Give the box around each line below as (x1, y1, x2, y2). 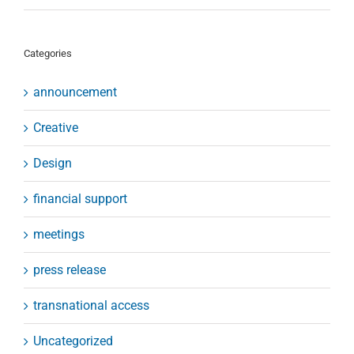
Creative (33, 120, 78, 136)
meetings (33, 227, 85, 243)
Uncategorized (33, 333, 113, 349)
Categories (24, 47, 72, 60)
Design (33, 156, 72, 171)
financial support (33, 191, 127, 207)
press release (33, 262, 106, 278)
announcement (33, 85, 117, 100)
